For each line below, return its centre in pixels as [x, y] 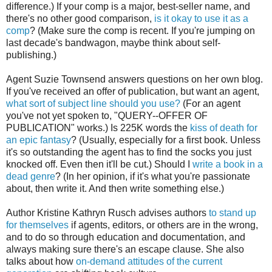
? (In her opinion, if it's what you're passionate [153, 176]
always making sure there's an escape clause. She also [125, 249]
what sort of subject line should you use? [93, 103]
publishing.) [31, 55]
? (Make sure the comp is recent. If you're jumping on [142, 30]
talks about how [41, 261]
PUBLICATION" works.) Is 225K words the [98, 127]
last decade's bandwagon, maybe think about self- [113, 42]
